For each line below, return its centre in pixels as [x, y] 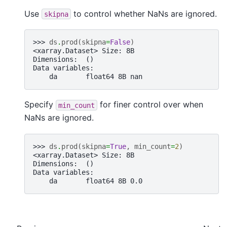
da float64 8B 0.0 [88, 181]
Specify [40, 105]
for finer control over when [150, 105]
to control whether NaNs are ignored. [144, 13]
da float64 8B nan [88, 77]
